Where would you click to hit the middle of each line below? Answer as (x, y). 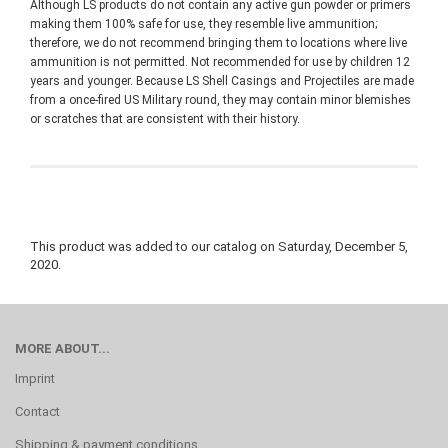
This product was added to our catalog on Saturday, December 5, (219, 246)
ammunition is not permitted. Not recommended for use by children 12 (220, 62)
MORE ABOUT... (62, 348)
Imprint (35, 378)
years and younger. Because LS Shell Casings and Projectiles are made (222, 81)
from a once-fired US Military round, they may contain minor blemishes (220, 100)
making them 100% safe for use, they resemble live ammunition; (203, 24)
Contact (37, 411)
